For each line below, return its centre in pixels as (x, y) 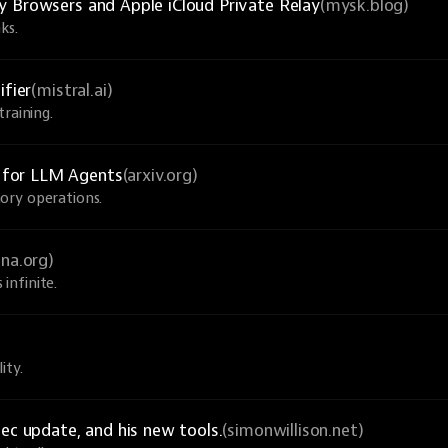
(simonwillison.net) (293, 430)
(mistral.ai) (72, 90)
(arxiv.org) (160, 175)
